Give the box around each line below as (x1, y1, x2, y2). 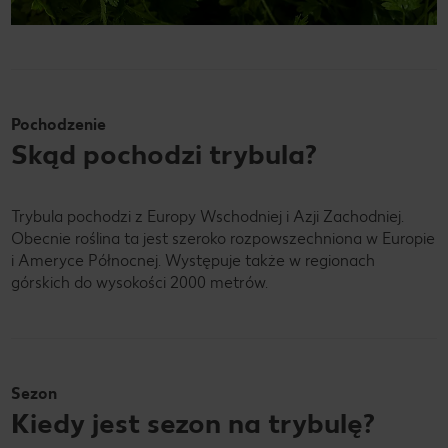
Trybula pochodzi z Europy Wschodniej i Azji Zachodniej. (11, 206, 404, 226)
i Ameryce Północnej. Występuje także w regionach (11, 250, 375, 270)
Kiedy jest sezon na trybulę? (11, 405, 375, 440)
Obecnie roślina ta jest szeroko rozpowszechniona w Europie (11, 228, 435, 248)
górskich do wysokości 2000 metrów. (11, 272, 268, 292)
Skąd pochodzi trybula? (11, 136, 317, 171)
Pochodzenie (11, 114, 106, 134)
